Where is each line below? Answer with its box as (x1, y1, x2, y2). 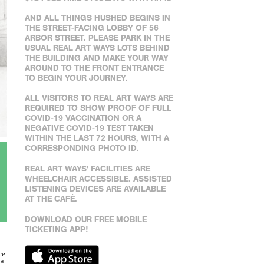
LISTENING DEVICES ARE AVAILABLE (25, 184, 166, 194)
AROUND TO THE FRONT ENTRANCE (25, 63, 164, 73)
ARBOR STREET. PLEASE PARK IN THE (25, 33, 170, 43)
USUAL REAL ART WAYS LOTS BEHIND (25, 43, 170, 53)
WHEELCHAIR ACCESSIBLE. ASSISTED (25, 174, 172, 184)
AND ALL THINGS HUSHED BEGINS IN (25, 13, 170, 23)
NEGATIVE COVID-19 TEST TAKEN (25, 123, 154, 133)
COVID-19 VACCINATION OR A (25, 113, 141, 123)
